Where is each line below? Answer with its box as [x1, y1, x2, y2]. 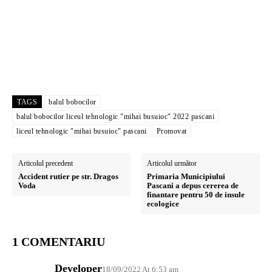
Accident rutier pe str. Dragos [18, 171, 118, 181]
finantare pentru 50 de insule [147, 189, 245, 199]
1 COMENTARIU [12, 234, 105, 248]
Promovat [156, 126, 187, 135]
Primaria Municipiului [147, 171, 226, 181]
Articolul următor [147, 158, 197, 168]
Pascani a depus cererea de [147, 180, 239, 190]
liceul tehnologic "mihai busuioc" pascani [16, 126, 147, 135]
